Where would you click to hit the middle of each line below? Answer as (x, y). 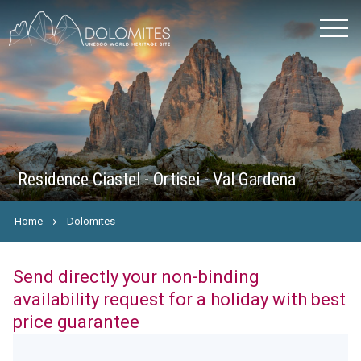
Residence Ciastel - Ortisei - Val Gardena (157, 179)
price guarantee (76, 322)
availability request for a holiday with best (179, 299)
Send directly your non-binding (136, 277)
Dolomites (91, 221)
